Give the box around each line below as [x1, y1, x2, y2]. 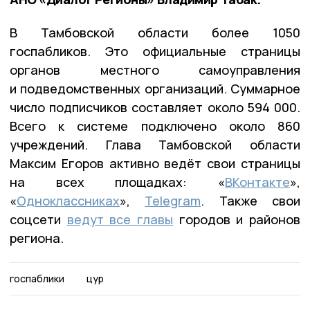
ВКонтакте [225, 173, 290, 190]
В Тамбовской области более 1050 [10, 24, 300, 41]
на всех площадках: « [10, 173, 225, 190]
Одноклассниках [17, 192, 120, 209]
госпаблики [10, 271, 64, 285]
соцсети [10, 210, 67, 228]
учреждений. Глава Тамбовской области [10, 136, 300, 153]
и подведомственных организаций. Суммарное [10, 80, 300, 97]
